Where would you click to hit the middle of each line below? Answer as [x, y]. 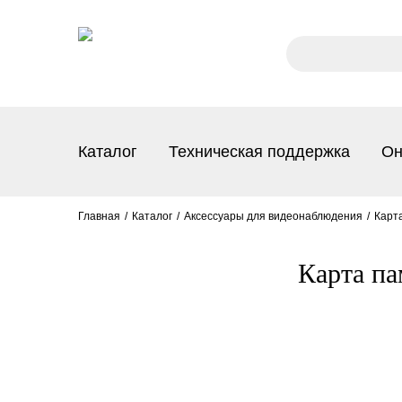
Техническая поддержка [259, 151]
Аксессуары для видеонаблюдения [273, 216]
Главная [99, 216]
